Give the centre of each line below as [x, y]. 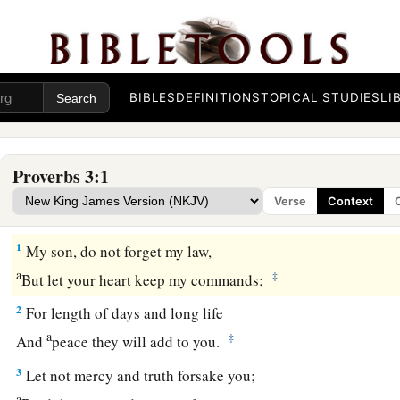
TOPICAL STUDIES [321, 98]
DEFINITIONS [218, 98]
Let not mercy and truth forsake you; [139, 376]
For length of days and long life [123, 313]
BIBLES [153, 98]
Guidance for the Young [88, 211]
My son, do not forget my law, [117, 251]
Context [350, 202]
